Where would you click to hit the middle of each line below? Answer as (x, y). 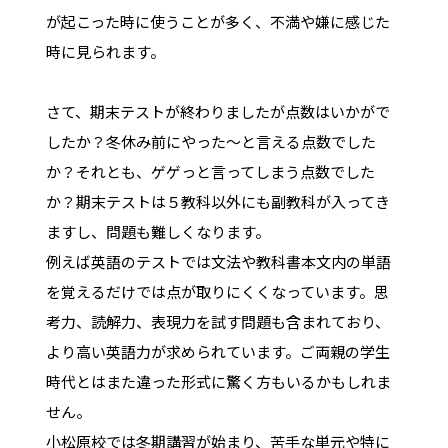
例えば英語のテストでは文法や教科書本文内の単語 (218, 261)
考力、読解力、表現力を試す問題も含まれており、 (217, 321)
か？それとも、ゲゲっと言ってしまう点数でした (210, 171)
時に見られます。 (105, 51)
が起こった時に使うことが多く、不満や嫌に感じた (217, 21)
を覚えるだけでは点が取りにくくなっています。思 (217, 291)
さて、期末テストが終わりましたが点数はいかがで (217, 111)
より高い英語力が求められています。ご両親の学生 (217, 351)
